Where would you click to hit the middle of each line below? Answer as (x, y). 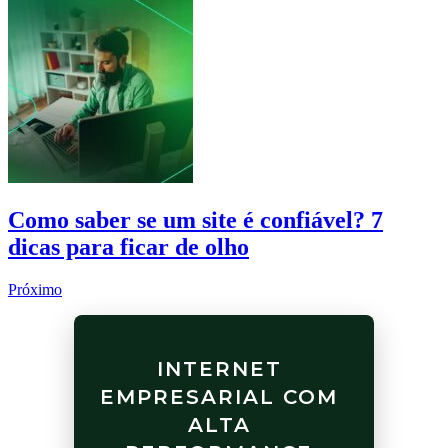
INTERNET (219, 368)
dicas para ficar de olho (128, 246)
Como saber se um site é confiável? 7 (195, 219)
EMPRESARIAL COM (219, 396)
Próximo (35, 289)
